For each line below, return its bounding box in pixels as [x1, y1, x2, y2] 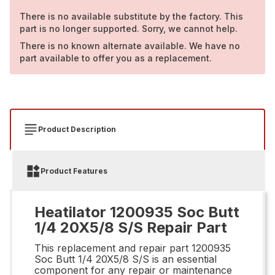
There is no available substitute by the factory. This [20, 10, 243, 21]
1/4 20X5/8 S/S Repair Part [34, 218, 227, 236]
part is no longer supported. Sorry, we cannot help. [20, 23, 238, 34]
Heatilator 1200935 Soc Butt [34, 203, 239, 221]
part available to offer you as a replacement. [20, 52, 212, 63]
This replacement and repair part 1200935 [34, 241, 231, 254]
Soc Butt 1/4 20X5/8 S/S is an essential [34, 252, 217, 265]
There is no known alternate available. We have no [20, 40, 240, 51]
